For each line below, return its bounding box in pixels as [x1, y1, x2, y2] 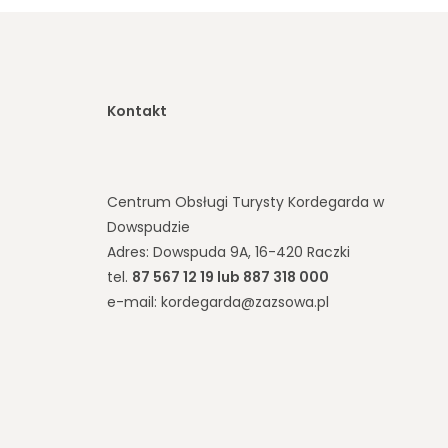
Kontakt [107, 100, 167, 121]
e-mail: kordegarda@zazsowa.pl [107, 292, 329, 313]
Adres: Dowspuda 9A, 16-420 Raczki [107, 242, 350, 263]
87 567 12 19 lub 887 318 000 [132, 267, 329, 288]
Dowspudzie [107, 217, 190, 238]
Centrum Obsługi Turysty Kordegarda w [107, 192, 384, 213]
